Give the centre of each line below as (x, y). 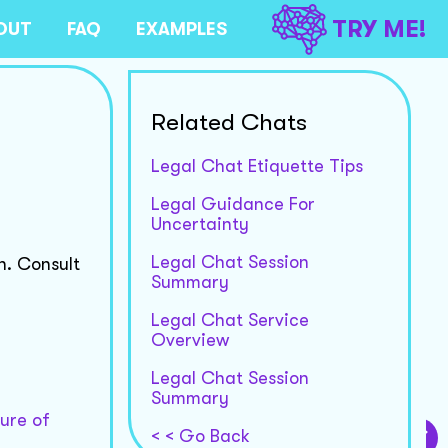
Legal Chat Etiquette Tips (256, 165)
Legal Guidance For (232, 203)
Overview (189, 339)
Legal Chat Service (229, 319)
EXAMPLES (181, 29)
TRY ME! (379, 29)
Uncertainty (199, 223)
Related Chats (228, 121)
